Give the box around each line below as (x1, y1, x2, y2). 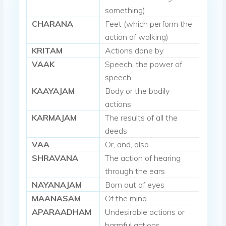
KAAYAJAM (32, 86, 75, 96)
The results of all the (105, 112, 178, 123)
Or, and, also (105, 139, 149, 150)
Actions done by (105, 45, 164, 56)
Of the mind (105, 193, 147, 204)
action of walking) (105, 32, 169, 42)
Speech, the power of (105, 59, 183, 70)
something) (105, 5, 146, 16)
